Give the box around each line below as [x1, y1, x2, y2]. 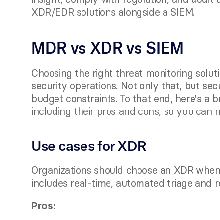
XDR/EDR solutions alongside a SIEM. [31, 6, 198, 18]
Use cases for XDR [31, 137, 147, 154]
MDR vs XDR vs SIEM [31, 38, 184, 57]
